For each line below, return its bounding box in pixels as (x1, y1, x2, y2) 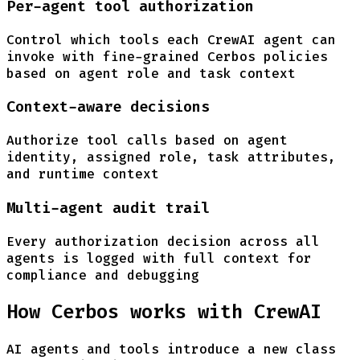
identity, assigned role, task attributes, (6, 149, 336, 166)
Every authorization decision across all (6, 232, 320, 250)
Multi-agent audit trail (6, 197, 210, 218)
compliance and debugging (6, 266, 199, 284)
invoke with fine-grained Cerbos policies (6, 47, 328, 65)
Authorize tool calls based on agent (6, 132, 288, 149)
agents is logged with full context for (6, 249, 312, 267)
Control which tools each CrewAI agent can (6, 31, 336, 48)
